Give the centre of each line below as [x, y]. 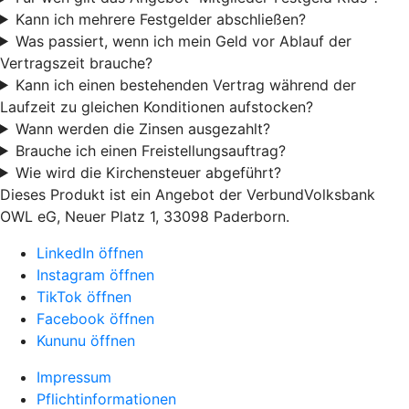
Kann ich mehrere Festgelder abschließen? [160, 19]
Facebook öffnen [95, 318]
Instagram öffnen [95, 274]
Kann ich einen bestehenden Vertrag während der [185, 84]
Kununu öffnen [86, 340]
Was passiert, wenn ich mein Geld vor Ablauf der [183, 41]
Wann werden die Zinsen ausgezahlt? [142, 128]
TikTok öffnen [84, 296]
